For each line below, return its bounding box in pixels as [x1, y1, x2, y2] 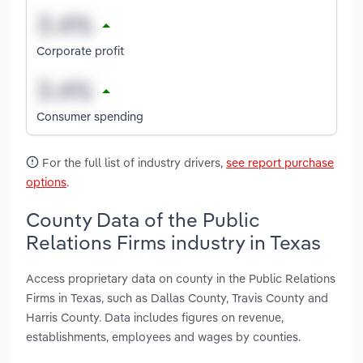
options [26, 174, 66, 190]
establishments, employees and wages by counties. [26, 328, 301, 344]
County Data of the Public [26, 207, 259, 232]
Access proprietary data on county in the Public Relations [26, 270, 335, 286]
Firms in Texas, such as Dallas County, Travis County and [26, 289, 328, 305]
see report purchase [226, 155, 334, 171]
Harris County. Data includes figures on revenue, [26, 309, 284, 325]
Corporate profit [36, 42, 124, 58]
